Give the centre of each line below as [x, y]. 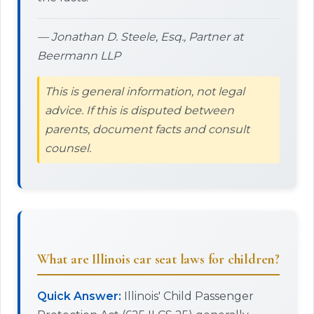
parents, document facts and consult [147, 129]
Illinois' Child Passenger [187, 296]
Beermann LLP [79, 56]
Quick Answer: [79, 296]
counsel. [68, 148]
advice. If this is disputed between [139, 110]
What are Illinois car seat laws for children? [158, 259]
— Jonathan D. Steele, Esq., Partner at [140, 37]
